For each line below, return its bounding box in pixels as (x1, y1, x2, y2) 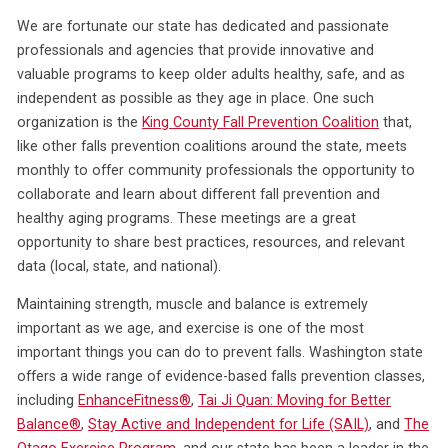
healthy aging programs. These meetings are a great (17, 210, 357, 227)
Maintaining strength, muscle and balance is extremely (17, 296, 369, 313)
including (17, 392, 79, 409)
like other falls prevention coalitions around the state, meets (17, 138, 408, 155)
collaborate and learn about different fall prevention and (17, 186, 381, 203)
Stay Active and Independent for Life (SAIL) (88, 416, 370, 433)
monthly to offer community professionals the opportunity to (17, 162, 416, 179)
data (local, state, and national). (17, 258, 222, 275)
